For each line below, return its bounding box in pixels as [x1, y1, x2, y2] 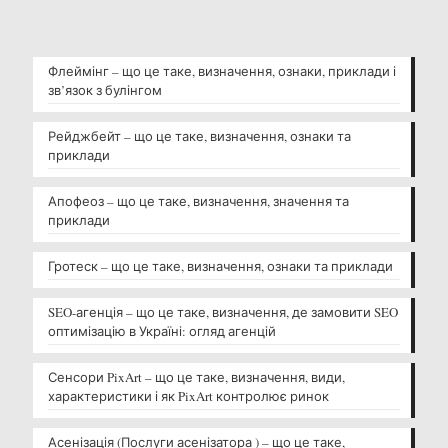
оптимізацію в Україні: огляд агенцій [48, 322, 276, 341]
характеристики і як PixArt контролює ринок [48, 387, 329, 406]
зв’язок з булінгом [48, 81, 162, 100]
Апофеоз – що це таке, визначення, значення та [48, 192, 349, 211]
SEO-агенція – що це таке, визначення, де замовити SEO [48, 303, 398, 322]
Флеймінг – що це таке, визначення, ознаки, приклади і [48, 62, 396, 81]
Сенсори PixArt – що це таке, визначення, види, [48, 368, 345, 387]
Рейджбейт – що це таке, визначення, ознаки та [48, 127, 351, 146]
